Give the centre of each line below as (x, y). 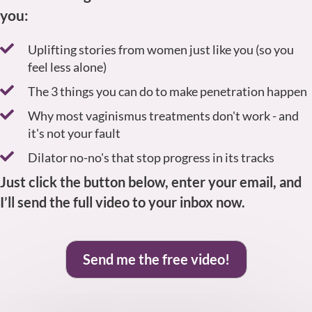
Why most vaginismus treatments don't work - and (163, 115)
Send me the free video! (156, 259)
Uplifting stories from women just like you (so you (161, 49)
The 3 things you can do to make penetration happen (167, 91)
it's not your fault (74, 133)
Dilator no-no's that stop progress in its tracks (151, 157)
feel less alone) (67, 67)
